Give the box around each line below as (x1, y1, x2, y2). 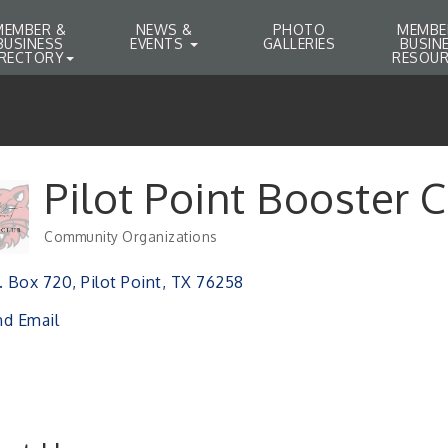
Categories (43, 240, 120, 257)
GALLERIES (262, 35, 336, 52)
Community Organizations (44, 228, 218, 245)
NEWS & (135, 21, 193, 38)
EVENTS (130, 35, 188, 52)
